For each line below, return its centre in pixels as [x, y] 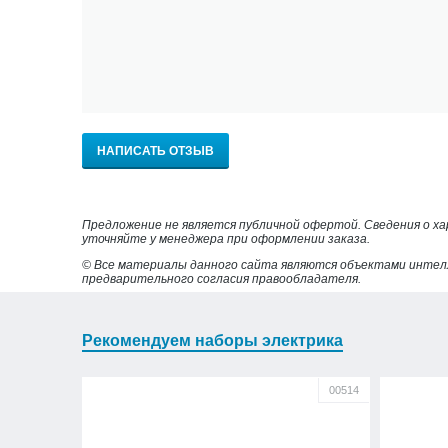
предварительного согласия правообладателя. [221, 279]
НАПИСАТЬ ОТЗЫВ [155, 151]
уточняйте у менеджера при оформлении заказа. [226, 239]
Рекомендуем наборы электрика [212, 340]
